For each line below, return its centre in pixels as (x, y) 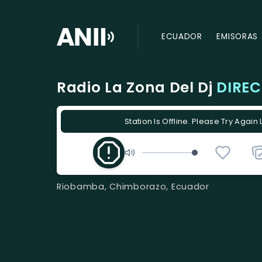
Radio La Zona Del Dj (137, 88)
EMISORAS (237, 37)
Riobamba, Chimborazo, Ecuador (133, 186)
